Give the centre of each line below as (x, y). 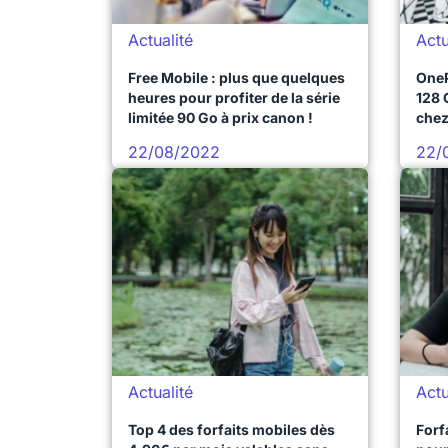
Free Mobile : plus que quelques (236, 77)
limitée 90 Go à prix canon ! (220, 117)
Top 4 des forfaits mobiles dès (231, 429)
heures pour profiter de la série (234, 97)
